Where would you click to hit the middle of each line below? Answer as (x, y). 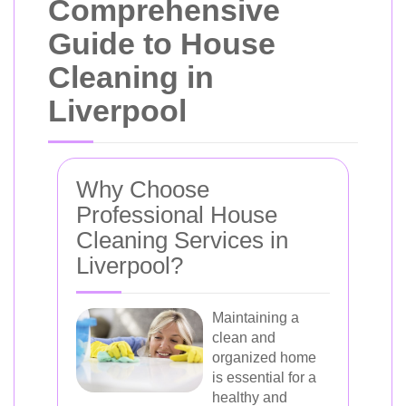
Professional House (177, 215)
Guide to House (162, 43)
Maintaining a (256, 318)
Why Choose (143, 189)
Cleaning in (131, 77)
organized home (264, 358)
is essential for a (264, 377)
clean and (244, 338)
